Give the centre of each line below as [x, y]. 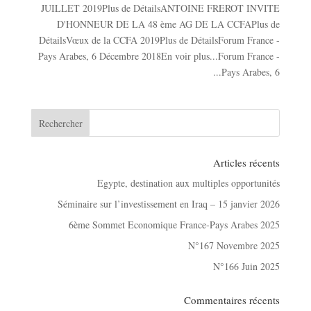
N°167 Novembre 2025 [234, 246]
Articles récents [247, 163]
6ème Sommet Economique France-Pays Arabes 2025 [175, 225]
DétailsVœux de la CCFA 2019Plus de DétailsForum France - [160, 40]
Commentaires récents [232, 300]
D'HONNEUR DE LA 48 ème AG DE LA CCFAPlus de [169, 24]
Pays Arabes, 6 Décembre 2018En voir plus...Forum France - [159, 56]
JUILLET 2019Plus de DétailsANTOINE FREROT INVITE [161, 8]
